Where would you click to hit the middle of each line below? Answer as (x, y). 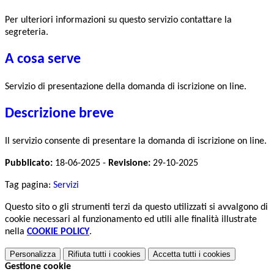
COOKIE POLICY (58, 231)
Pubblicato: (29, 163)
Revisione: (129, 163)
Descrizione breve (59, 113)
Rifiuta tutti (87, 254)
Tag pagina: (29, 185)
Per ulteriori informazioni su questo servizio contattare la (118, 20)
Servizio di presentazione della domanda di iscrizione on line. (126, 87)
